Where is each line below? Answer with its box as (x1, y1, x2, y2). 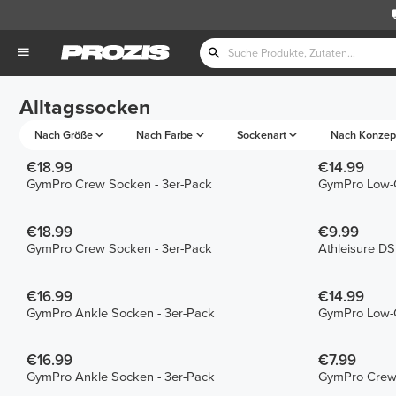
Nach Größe (34, 127, 93, 142)
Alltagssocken (19, 95, 150, 121)
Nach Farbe (136, 127, 194, 142)
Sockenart (236, 127, 286, 142)
